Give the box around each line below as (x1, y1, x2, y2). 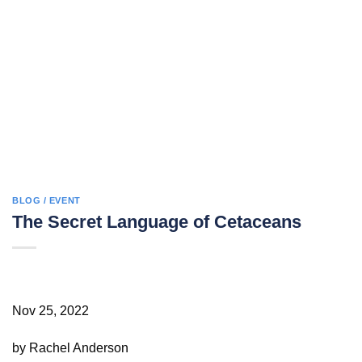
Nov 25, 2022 (12, 304, 89, 318)
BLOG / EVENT (12, 196, 81, 206)
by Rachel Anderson (12, 340, 128, 355)
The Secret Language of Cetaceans (12, 212, 301, 233)
